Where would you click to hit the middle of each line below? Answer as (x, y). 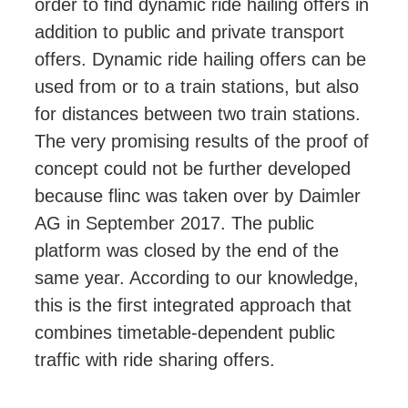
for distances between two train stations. (198, 114)
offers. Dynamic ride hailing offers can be (200, 60)
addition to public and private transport (189, 32)
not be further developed (249, 169)
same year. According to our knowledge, (197, 278)
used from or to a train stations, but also (197, 87)
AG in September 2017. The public (174, 224)
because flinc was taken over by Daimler (198, 196)
